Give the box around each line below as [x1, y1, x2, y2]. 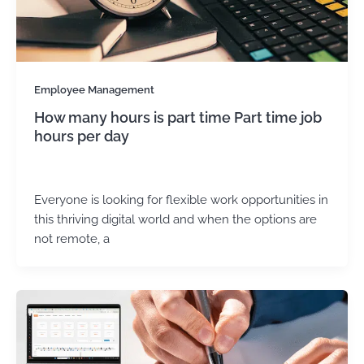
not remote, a [33, 232, 110, 246]
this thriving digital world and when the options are [33, 212, 317, 227]
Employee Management [33, 83, 154, 96]
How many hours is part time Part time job [33, 109, 322, 127]
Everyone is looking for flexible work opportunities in [33, 193, 328, 207]
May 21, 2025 [74, 166, 135, 178]
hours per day [33, 128, 129, 145]
